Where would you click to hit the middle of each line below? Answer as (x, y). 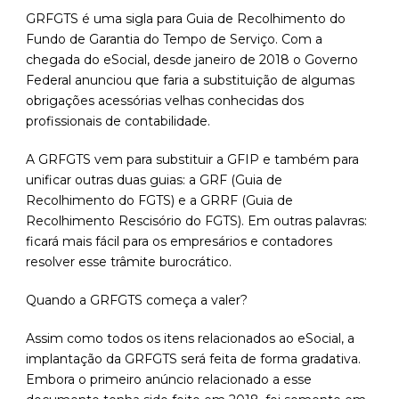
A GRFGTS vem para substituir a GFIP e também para (192, 160)
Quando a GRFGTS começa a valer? (137, 301)
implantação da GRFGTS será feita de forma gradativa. (193, 359)
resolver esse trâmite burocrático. (129, 262)
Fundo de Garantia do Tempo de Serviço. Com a (174, 40)
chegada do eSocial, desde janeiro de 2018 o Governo (192, 60)
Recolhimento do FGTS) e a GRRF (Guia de (159, 201)
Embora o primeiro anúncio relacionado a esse (169, 380)
